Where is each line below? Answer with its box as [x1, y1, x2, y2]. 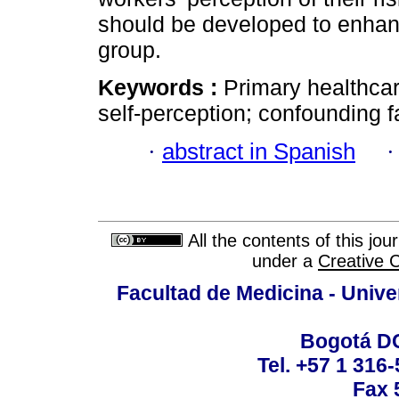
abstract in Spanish [162, 138, 355, 164]
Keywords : [98, 75, 224, 101]
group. [98, 37, 161, 63]
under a [252, 251, 318, 272]
